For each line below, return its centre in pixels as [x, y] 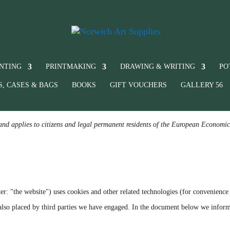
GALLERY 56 [202, 85]
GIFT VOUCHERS [138, 85]
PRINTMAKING [71, 66]
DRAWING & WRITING [158, 66]
